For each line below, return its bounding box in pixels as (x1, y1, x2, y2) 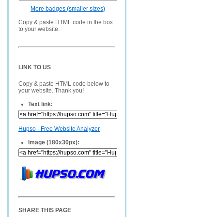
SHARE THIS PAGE (18, 207, 71, 214)
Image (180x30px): (28, 139, 79, 146)
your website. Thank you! (18, 87, 84, 94)
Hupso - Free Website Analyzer (18, 125, 100, 132)
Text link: (28, 101, 53, 108)
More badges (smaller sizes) (31, 5, 105, 12)
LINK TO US (18, 64, 51, 71)
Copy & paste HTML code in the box (18, 19, 113, 26)
